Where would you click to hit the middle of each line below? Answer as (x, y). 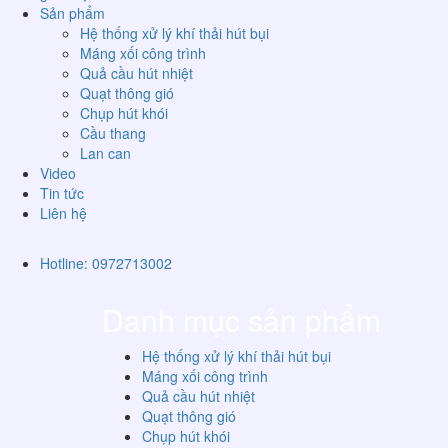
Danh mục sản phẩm (241, 319)
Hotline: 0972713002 (106, 263)
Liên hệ (63, 213)
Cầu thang (113, 133)
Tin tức (62, 193)
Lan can (105, 153)
